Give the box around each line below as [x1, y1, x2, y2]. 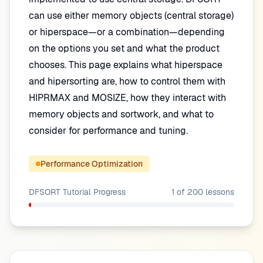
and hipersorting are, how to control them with [29, 75, 225, 87]
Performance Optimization [41, 159, 143, 169]
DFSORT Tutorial [29, 187, 91, 197]
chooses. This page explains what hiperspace [29, 59, 222, 71]
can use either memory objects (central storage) [29, 9, 234, 22]
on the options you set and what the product [29, 42, 220, 55]
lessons [203, 187, 234, 197]
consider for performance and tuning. [29, 124, 188, 137]
